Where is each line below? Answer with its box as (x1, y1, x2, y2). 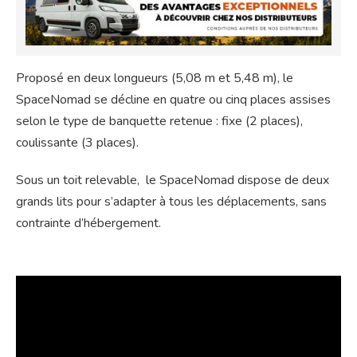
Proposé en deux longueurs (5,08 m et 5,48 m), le (16, 69, 293, 87)
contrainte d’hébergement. (16, 214, 161, 232)
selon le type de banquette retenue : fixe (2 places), (16, 112, 303, 130)
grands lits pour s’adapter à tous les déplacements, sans (16, 192, 327, 210)
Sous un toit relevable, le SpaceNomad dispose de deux (16, 171, 329, 189)
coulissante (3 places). (16, 133, 139, 151)
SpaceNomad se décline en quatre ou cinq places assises (16, 90, 331, 108)
